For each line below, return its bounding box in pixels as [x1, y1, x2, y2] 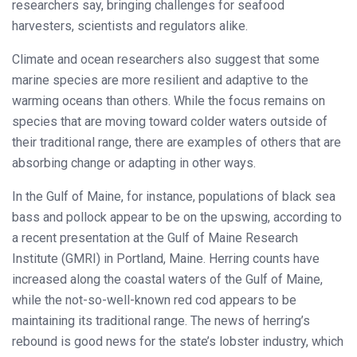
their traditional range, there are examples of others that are [12, 134, 341, 150]
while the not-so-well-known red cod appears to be [12, 292, 296, 308]
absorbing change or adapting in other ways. [12, 155, 256, 171]
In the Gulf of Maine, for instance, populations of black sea [12, 188, 335, 204]
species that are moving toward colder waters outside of [12, 113, 328, 129]
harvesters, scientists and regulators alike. [12, 18, 248, 33]
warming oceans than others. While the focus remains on [12, 92, 325, 108]
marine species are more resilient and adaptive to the [12, 72, 308, 88]
